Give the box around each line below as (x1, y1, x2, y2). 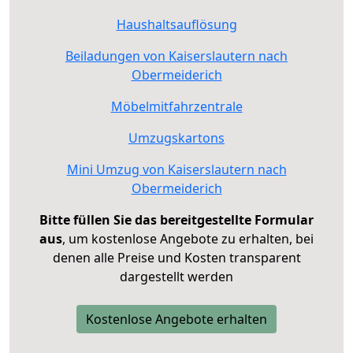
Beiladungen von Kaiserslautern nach (65, 46, 288, 65)
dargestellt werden (120, 267, 233, 285)
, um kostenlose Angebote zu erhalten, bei (62, 229, 314, 247)
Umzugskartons (128, 128, 225, 147)
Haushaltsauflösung (116, 15, 237, 33)
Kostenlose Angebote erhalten (86, 310, 267, 328)
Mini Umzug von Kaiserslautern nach (66, 160, 287, 178)
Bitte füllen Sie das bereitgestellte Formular (39, 210, 314, 229)
